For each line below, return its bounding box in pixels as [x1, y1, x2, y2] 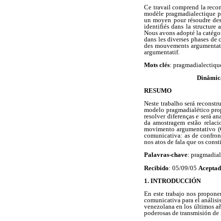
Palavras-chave [144, 151, 187, 159]
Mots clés [144, 61, 170, 69]
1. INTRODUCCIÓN [144, 177, 201, 184]
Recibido [144, 164, 169, 172]
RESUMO [144, 87, 172, 95]
